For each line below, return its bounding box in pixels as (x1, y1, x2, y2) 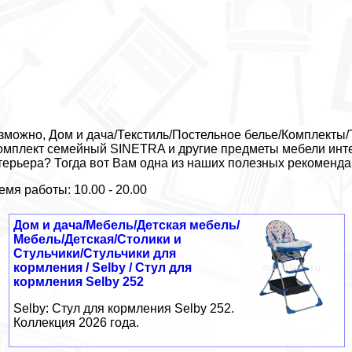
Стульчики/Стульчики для (13, 246, 177, 260)
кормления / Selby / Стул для (13, 260, 192, 274)
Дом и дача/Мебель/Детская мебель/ (13, 218, 240, 232)
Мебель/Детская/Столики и (13, 232, 182, 246)
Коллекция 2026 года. (13, 315, 140, 329)
